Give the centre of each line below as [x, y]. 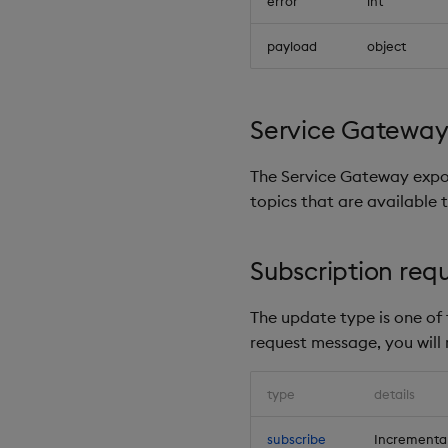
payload [292, 45]
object [386, 45]
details [394, 394]
